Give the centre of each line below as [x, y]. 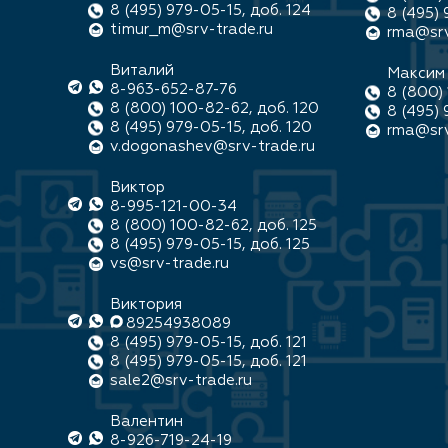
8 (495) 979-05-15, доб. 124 [210, 10]
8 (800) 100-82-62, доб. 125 [213, 225]
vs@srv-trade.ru [169, 263]
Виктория [146, 304]
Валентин [146, 421]
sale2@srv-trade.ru [181, 380]
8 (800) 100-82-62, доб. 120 [214, 108]
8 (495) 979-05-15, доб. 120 [211, 127]
